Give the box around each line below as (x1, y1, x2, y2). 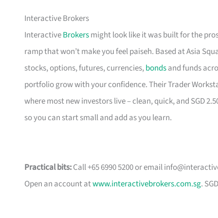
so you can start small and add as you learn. (24, 112, 172, 124)
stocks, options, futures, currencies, (24, 62, 145, 74)
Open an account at (24, 178, 92, 190)
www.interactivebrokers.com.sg (92, 178, 201, 190)
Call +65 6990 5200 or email (72, 162, 164, 174)
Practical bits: (24, 162, 72, 174)
